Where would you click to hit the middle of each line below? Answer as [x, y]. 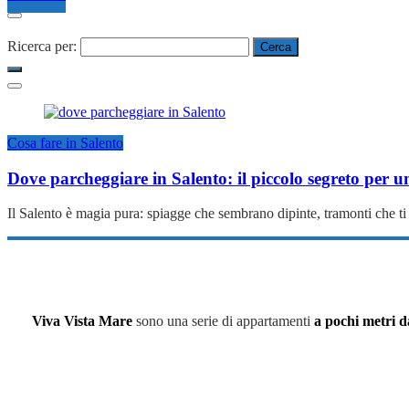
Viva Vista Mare [82, 321]
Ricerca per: [42, 46]
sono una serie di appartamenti [223, 321]
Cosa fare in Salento [65, 143]
